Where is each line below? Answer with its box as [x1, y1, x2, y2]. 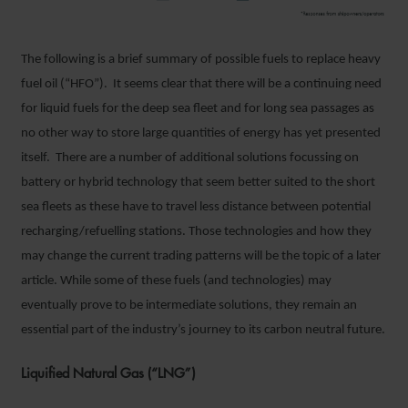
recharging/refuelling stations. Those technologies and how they [21, 224, 372, 239]
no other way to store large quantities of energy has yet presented [21, 126, 381, 140]
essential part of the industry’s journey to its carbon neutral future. [21, 322, 385, 337]
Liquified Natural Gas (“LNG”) [21, 363, 195, 382]
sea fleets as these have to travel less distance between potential [21, 199, 371, 214]
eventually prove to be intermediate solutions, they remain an [21, 298, 357, 312]
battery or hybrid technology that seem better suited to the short [21, 175, 375, 189]
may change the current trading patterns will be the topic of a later [21, 249, 381, 263]
